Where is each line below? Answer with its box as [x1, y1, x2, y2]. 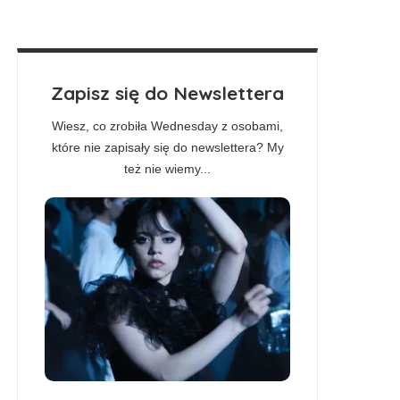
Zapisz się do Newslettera [51, 80, 285, 104]
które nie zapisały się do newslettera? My [51, 139, 284, 154]
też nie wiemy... [124, 161, 212, 176]
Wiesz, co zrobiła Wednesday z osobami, [52, 118, 284, 133]
